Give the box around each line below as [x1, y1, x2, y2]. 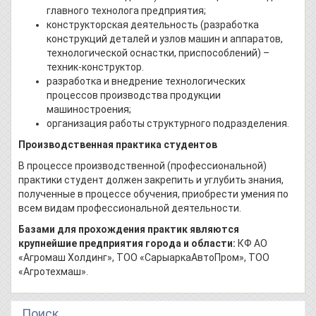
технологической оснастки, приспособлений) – [47, 47, 269, 59]
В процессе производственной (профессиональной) [18, 160, 267, 172]
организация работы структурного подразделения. [47, 118, 289, 130]
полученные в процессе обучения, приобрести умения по [18, 188, 288, 200]
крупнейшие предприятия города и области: [18, 238, 238, 250]
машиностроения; [47, 104, 131, 116]
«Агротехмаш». [18, 266, 88, 278]
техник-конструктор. [47, 61, 144, 73]
